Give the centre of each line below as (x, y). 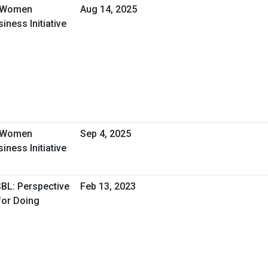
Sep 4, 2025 (106, 133)
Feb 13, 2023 (108, 186)
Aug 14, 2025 (109, 9)
